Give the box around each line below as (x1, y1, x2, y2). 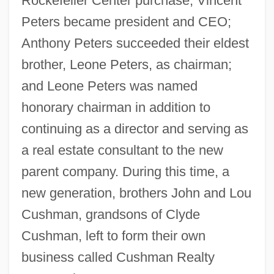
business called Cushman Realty (21, 249, 215, 265)
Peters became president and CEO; (21, 13, 231, 29)
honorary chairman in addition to (21, 99, 210, 115)
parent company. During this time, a (21, 163, 229, 179)
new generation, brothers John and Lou (21, 185, 251, 201)
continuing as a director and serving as (21, 120, 248, 136)
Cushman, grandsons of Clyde (21, 206, 200, 222)
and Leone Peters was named (21, 78, 198, 94)
